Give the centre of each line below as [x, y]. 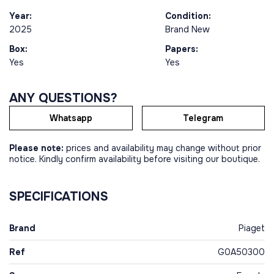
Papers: [181, 49]
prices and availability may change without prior [162, 148]
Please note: [36, 148]
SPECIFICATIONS [59, 197]
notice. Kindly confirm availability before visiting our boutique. [135, 159]
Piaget [252, 228]
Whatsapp [71, 118]
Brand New [188, 29]
